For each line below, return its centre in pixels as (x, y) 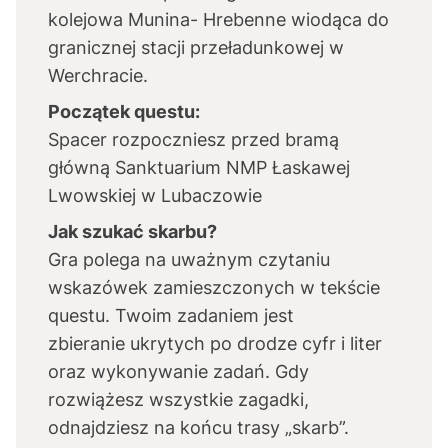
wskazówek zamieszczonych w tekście (214, 287)
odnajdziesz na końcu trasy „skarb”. (198, 427)
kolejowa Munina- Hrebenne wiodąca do (218, 19)
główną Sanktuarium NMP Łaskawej (199, 167)
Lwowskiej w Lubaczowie (155, 195)
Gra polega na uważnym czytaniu (189, 259)
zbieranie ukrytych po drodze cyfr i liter (215, 343)
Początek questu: (124, 111)
